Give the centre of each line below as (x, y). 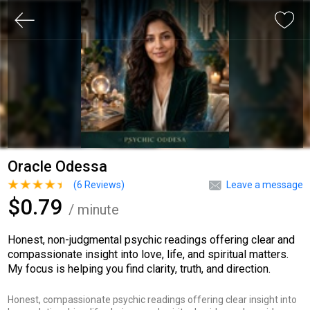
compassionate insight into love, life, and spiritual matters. (148, 254)
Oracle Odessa (57, 166)
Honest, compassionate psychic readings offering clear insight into (152, 299)
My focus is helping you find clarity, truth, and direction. (139, 268)
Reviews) (103, 184)
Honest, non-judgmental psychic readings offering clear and (151, 239)
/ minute (93, 209)
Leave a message (264, 184)
